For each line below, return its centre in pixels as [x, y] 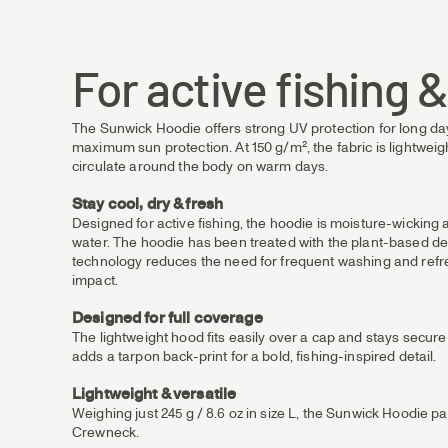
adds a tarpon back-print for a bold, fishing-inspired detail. [254, 357]
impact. [95, 281]
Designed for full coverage [167, 318]
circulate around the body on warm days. [200, 167]
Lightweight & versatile [154, 394]
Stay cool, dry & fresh [148, 204]
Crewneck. [106, 433]
